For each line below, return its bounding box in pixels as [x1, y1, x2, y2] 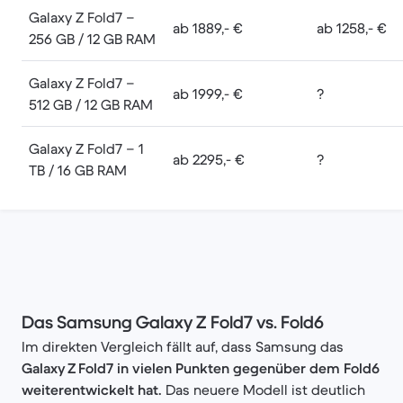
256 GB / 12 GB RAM [29, 30, 156, 48]
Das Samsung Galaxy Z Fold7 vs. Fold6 [22, 311, 324, 334]
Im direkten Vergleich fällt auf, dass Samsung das [22, 337, 344, 355]
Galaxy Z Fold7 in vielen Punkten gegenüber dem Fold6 [22, 359, 380, 377]
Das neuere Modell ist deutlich [162, 381, 365, 399]
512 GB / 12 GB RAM [29, 95, 153, 113]
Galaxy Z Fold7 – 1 [29, 139, 144, 157]
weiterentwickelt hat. [22, 381, 162, 399]
